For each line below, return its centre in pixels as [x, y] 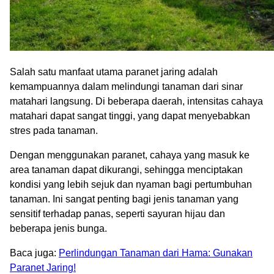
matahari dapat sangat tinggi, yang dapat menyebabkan [130, 116]
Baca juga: [34, 253]
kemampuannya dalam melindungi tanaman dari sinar [126, 87]
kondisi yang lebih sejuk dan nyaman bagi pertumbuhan [131, 185]
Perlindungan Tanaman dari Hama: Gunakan [156, 253]
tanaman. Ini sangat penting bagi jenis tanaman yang [124, 199]
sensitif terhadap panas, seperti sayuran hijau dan [117, 214]
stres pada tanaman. [54, 131]
